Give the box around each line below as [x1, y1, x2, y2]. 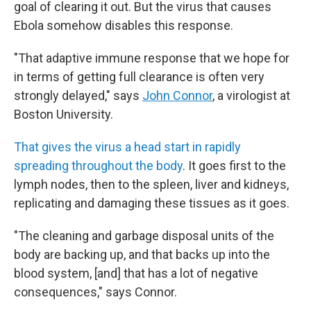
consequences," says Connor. [14, 285, 177, 299]
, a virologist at [212, 88, 290, 103]
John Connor [142, 88, 212, 103]
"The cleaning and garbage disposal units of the [14, 228, 274, 243]
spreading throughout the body [14, 158, 183, 173]
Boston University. [14, 107, 113, 121]
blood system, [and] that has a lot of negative [14, 266, 258, 280]
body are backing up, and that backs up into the [14, 247, 270, 262]
